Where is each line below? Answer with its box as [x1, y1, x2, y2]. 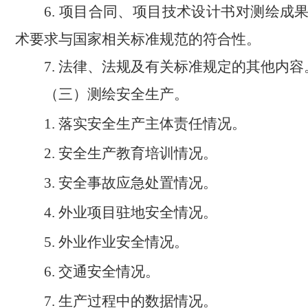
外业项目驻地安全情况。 [58, 203, 218, 221]
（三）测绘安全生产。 [44, 85, 189, 102]
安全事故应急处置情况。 [58, 174, 218, 191]
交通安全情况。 [58, 263, 160, 280]
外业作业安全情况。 [58, 233, 189, 250]
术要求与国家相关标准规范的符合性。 [15, 30, 261, 47]
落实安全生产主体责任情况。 [58, 115, 247, 132]
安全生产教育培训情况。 [58, 144, 218, 162]
